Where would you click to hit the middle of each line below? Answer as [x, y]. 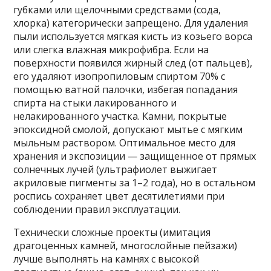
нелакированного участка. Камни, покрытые [120, 116]
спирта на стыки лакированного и [95, 103]
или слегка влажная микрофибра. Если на [111, 50]
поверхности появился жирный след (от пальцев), [133, 63]
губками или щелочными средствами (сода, [117, 10]
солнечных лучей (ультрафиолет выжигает [116, 170]
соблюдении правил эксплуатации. [97, 210]
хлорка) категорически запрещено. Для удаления [131, 23]
